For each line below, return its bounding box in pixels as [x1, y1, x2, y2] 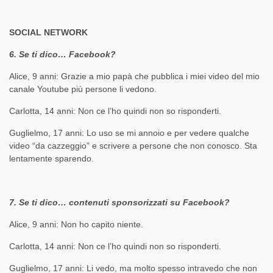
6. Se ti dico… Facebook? [9, 49, 116, 60]
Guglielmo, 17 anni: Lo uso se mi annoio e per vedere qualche [9, 128, 249, 138]
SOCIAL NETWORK [9, 27, 88, 38]
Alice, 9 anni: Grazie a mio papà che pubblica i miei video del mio [9, 71, 260, 82]
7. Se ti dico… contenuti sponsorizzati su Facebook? [9, 197, 230, 208]
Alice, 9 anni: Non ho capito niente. [9, 219, 143, 230]
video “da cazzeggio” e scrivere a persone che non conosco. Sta [9, 141, 257, 151]
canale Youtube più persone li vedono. [9, 84, 157, 94]
